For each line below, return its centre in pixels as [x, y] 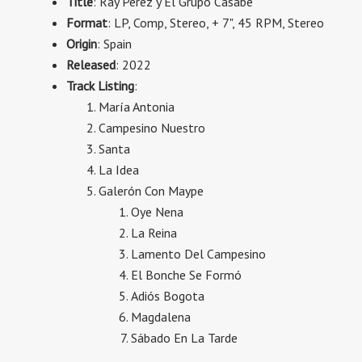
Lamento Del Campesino [198, 254]
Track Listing [100, 86]
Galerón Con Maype [151, 191]
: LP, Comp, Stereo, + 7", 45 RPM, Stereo [216, 23]
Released [91, 65]
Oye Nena [157, 212]
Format [87, 23]
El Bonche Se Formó [186, 275]
